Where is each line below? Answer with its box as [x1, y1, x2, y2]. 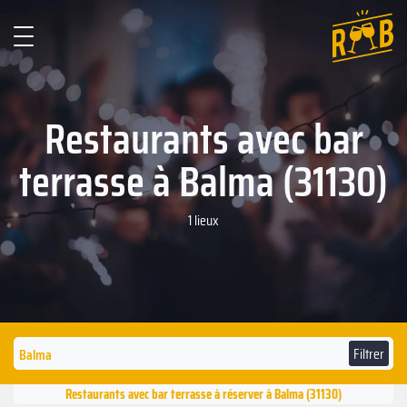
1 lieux [188, 209, 219, 232]
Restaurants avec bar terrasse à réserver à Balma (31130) [65, 383, 342, 405]
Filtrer [353, 342, 384, 365]
